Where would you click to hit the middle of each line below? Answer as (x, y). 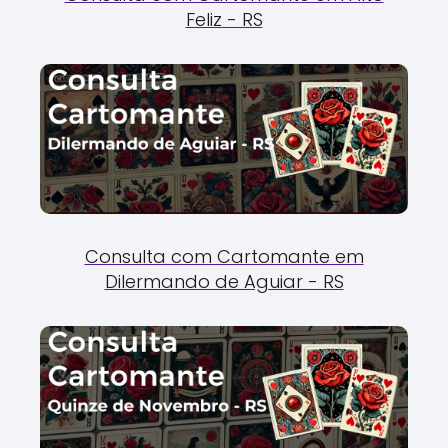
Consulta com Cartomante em (224, 256)
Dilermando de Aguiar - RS (224, 281)
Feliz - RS (224, 19)
